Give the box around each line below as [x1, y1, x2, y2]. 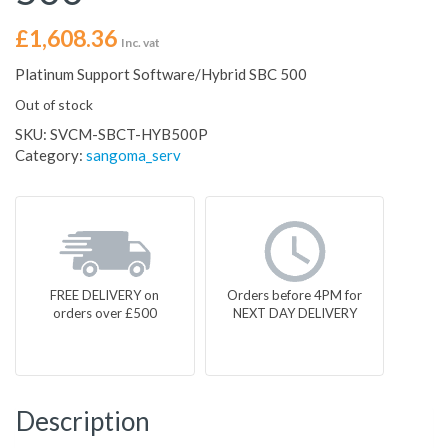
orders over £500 [52, 305, 157, 322]
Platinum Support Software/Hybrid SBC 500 [15, 65, 307, 84]
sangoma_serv [86, 146, 181, 165]
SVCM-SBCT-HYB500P [50, 125, 208, 144]
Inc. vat [121, 35, 160, 51]
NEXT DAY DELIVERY [232, 305, 357, 322]
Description [16, 405, 150, 438]
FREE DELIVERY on [50, 287, 160, 304]
